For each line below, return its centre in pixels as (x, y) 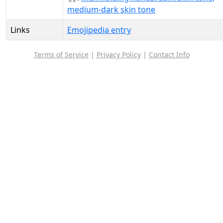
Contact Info (169, 55)
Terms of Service (61, 55)
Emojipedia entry (99, 30)
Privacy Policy (118, 55)
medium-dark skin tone (111, 9)
